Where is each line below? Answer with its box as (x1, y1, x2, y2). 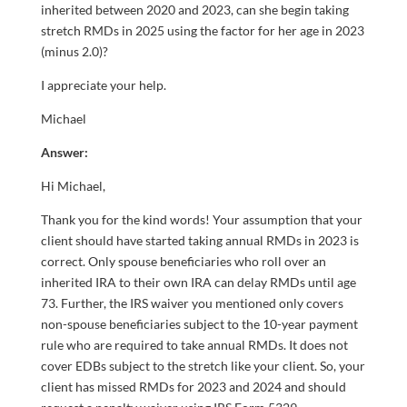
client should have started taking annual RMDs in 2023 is (40, 233, 359, 249)
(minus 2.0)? (40, 44, 108, 60)
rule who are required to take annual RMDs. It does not (40, 337, 348, 353)
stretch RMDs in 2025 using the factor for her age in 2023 (40, 23, 364, 39)
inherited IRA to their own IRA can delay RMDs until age (40, 274, 356, 291)
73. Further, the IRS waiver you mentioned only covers (40, 295, 343, 312)
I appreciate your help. (40, 77, 166, 94)
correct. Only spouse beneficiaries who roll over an (40, 253, 326, 270)
